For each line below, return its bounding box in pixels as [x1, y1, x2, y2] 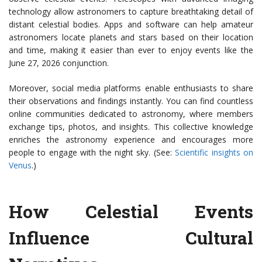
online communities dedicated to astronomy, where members [9, 108, 253, 120]
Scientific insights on [175, 147, 254, 158]
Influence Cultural [9, 226, 253, 250]
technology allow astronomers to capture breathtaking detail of [9, 6, 253, 18]
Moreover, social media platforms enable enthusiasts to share [9, 82, 253, 94]
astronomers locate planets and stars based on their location [9, 32, 253, 43]
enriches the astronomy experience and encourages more [9, 134, 253, 146]
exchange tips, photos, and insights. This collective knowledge [9, 121, 253, 133]
